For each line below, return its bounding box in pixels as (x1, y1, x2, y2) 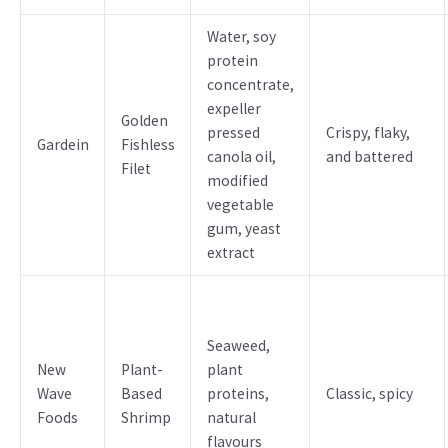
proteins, (206, 384, 269, 404)
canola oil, (206, 147, 276, 167)
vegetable (206, 195, 274, 215)
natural (206, 408, 256, 428)
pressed (206, 123, 260, 143)
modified (206, 171, 268, 191)
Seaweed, (206, 336, 270, 356)
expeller (206, 99, 261, 119)
